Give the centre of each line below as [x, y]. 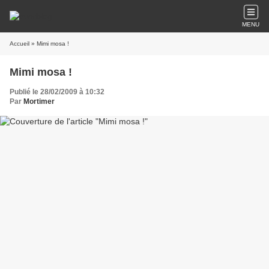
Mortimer [39, 101]
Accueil [20, 44]
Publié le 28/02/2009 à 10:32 [57, 92]
